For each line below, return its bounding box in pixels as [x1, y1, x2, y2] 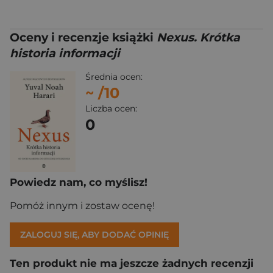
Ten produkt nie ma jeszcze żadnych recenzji [10, 257, 253, 269]
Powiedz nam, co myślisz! [10, 175, 147, 188]
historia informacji [10, 46, 120, 60]
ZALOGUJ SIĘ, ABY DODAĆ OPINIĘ [20, 229, 169, 240]
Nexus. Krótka [157, 30, 240, 44]
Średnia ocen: [85, 71, 143, 82]
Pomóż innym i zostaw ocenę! [10, 199, 155, 211]
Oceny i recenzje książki [10, 30, 157, 44]
